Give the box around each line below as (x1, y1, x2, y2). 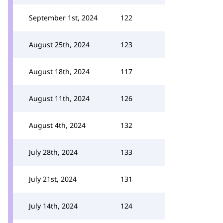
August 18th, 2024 (29, 67, 90, 76)
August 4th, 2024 (29, 120, 86, 130)
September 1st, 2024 (29, 13, 98, 22)
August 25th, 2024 (29, 40, 90, 49)
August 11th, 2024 (29, 94, 90, 103)
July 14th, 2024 (29, 201, 78, 211)
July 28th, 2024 (29, 147, 78, 157)
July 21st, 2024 (29, 174, 77, 184)
